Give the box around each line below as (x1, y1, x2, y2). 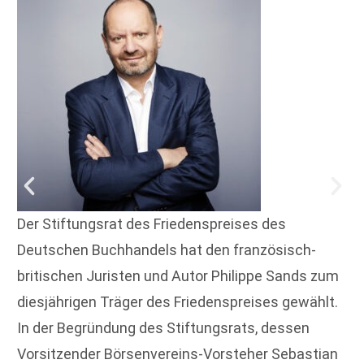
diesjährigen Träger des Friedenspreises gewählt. (17, 293, 338, 311)
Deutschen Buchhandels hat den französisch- (17, 241, 316, 259)
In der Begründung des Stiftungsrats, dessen (17, 319, 310, 337)
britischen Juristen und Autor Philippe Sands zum (17, 267, 339, 285)
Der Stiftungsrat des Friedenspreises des (17, 215, 286, 233)
